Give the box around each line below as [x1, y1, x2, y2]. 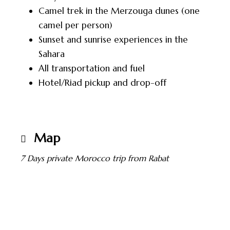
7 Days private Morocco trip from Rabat [21, 153, 169, 163]
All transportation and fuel [39, 63, 145, 74]
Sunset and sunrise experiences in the [39, 34, 188, 45]
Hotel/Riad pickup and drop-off [39, 77, 166, 88]
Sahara [39, 48, 65, 60]
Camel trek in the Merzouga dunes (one [39, 5, 200, 16]
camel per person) [39, 20, 112, 31]
